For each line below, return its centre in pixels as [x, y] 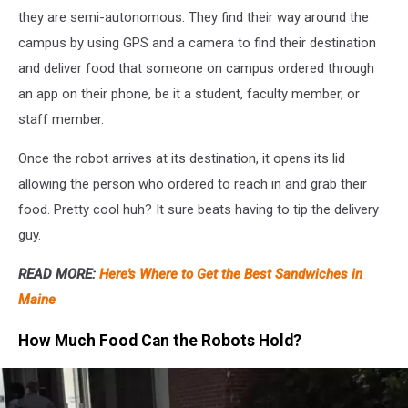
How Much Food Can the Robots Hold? [160, 340]
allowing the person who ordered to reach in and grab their [193, 184]
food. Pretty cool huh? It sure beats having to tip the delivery [199, 210]
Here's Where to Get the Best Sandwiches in [231, 275]
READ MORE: [59, 275]
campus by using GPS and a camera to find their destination [197, 43]
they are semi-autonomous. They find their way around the [194, 18]
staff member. [61, 120]
